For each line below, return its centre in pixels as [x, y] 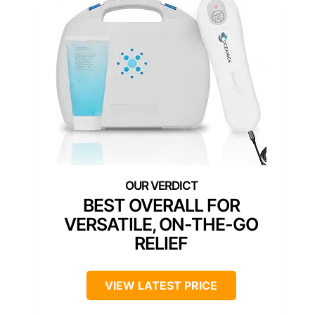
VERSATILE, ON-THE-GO [161, 224]
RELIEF [161, 243]
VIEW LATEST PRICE [161, 285]
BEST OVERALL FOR [161, 205]
